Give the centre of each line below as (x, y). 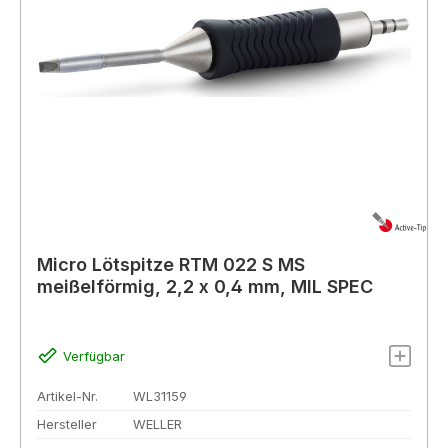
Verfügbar (93, 357)
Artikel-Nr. (67, 397)
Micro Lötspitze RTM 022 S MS (171, 264)
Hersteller (67, 425)
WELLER (157, 425)
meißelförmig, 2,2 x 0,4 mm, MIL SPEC (205, 286)
